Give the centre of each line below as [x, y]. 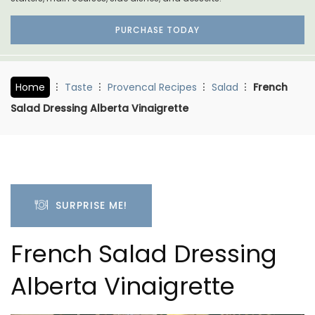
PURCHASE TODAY [157, 30]
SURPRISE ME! [88, 205]
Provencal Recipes [152, 87]
